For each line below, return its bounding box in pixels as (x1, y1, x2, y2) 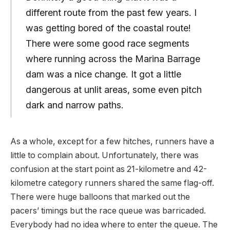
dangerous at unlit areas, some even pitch (25, 84, 202, 95)
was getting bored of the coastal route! (25, 22, 191, 33)
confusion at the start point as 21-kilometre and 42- (10, 164, 207, 174)
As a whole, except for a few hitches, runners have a (10, 136, 214, 146)
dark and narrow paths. (25, 99, 124, 110)
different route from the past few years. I (25, 7, 197, 18)
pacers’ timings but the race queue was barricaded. (10, 205, 206, 216)
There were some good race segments (25, 37, 189, 49)
